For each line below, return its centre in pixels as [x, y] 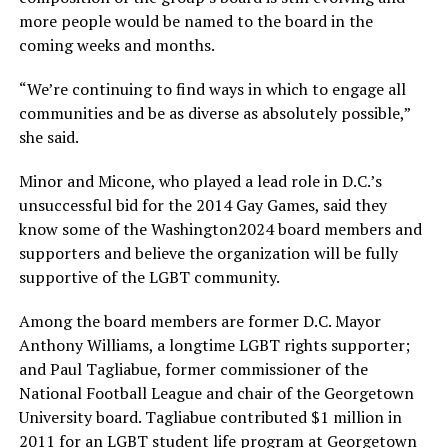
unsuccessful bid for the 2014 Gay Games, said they [202, 205]
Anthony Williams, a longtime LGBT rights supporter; [214, 345]
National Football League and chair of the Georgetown [216, 393]
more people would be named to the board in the [195, 21]
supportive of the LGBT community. [149, 277]
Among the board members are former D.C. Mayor [199, 321]
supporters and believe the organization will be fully [208, 253]
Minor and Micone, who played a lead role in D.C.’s [200, 181]
